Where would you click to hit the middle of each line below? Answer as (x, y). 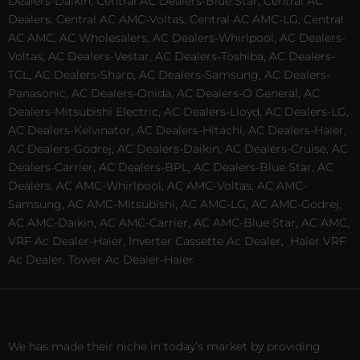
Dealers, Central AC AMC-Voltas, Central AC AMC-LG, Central (176, 19)
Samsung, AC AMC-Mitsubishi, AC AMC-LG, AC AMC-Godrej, (175, 204)
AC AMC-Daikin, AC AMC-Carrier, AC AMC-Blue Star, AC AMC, (179, 222)
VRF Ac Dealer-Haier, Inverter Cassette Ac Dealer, (146, 241)
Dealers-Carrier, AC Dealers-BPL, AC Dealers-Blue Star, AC (171, 167)
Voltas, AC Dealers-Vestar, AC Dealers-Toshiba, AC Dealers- (172, 56)
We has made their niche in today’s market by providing (164, 347)
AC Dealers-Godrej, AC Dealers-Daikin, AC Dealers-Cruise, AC (178, 148)
